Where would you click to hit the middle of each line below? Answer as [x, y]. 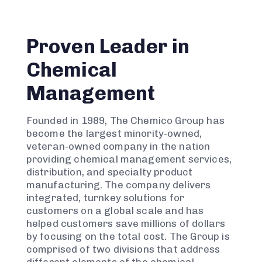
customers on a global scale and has [115, 211]
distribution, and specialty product [109, 172]
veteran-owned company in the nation [118, 146]
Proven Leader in [108, 47]
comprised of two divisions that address [123, 249]
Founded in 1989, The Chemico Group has [125, 121]
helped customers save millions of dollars [126, 224]
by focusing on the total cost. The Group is [128, 237]
